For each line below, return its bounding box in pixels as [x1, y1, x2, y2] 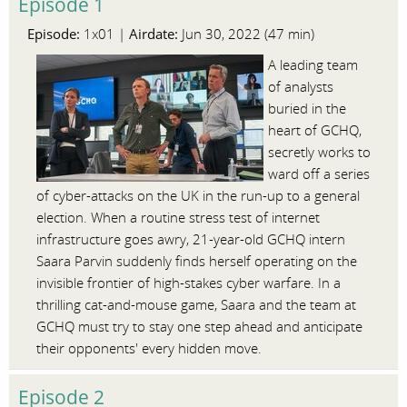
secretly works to [268, 144, 371, 161]
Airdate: [129, 24, 178, 43]
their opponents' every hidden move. [36, 340, 262, 357]
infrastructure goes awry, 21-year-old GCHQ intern [36, 231, 345, 248]
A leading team [268, 56, 358, 74]
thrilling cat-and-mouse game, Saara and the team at [36, 296, 356, 313]
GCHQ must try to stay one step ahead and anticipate [36, 318, 362, 335]
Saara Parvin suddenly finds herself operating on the [36, 253, 357, 270]
